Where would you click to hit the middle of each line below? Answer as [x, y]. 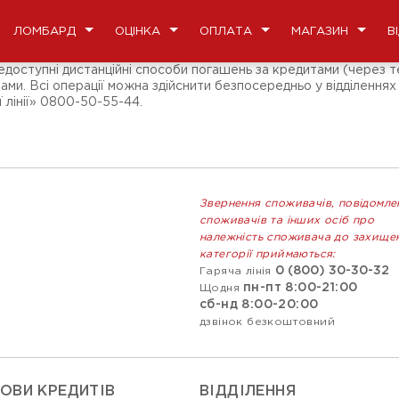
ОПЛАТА [226, 31]
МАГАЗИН [320, 31]
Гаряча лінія [236, 271]
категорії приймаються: [268, 254]
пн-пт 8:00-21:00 [301, 288]
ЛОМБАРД [45, 31]
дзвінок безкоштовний [267, 322]
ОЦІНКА [138, 31]
